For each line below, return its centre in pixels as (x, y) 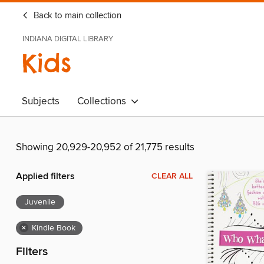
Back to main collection (76, 16)
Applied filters (45, 177)
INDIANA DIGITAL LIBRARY (68, 39)
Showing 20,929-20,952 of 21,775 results (105, 148)
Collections (104, 101)
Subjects (41, 101)
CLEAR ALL (172, 176)
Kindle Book (54, 228)
